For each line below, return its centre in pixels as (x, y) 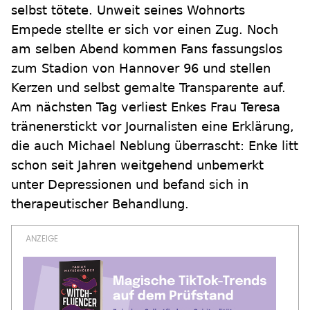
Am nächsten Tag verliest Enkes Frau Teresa (146, 107)
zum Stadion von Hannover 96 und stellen (141, 68)
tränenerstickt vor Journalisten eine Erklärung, (153, 126)
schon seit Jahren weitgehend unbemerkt (137, 165)
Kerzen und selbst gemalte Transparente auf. (148, 88)
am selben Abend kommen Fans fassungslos (147, 49)
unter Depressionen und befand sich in (130, 184)
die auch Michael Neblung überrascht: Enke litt (155, 146)
